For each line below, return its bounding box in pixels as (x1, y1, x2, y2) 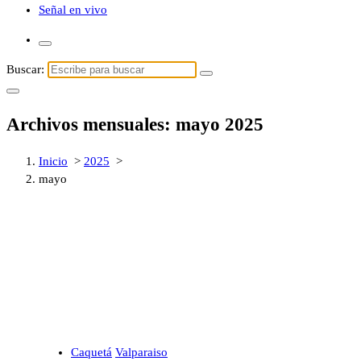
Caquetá (71, 345, 112, 359)
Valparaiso (115, 345, 168, 359)
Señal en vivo (39, 3, 107, 16)
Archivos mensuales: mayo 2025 (6, 114, 263, 135)
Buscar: (6, 63, 44, 76)
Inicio (39, 155, 68, 168)
